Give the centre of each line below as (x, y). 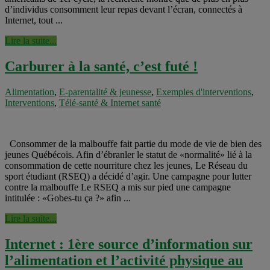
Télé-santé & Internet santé (110, 103)
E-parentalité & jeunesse (105, 92)
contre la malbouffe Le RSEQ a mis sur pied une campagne (118, 187)
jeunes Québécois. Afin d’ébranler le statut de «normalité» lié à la (128, 155)
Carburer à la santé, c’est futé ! (101, 67)
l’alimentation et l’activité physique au (124, 261)
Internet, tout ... (34, 20)
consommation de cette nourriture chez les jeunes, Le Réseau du (126, 166)
